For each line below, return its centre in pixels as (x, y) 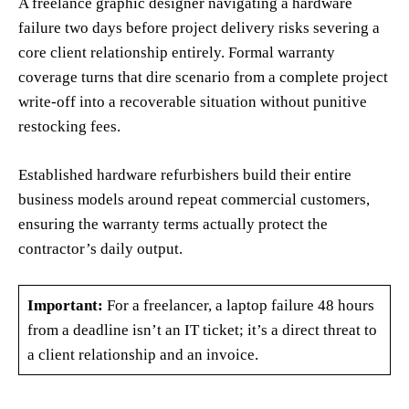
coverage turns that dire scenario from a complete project (203, 77)
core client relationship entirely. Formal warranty (177, 52)
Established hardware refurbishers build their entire (185, 174)
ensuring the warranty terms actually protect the (173, 224)
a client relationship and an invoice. (142, 354)
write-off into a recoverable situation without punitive (193, 101)
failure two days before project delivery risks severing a (199, 27)
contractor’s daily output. (100, 248)
